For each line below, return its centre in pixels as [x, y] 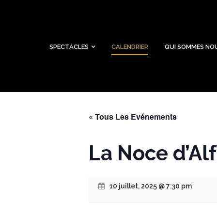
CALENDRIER [130, 47]
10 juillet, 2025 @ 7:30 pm [151, 186]
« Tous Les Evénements [133, 116]
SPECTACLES [69, 47]
